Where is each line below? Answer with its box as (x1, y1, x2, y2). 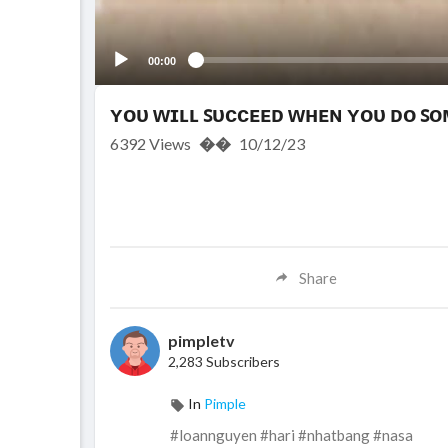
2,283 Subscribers (168, 353, 280, 371)
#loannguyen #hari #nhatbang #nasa (170, 426, 413, 445)
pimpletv (168, 331, 235, 351)
